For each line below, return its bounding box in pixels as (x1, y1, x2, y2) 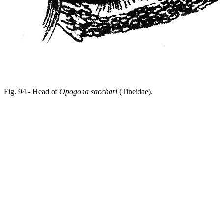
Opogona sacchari (59, 87, 117, 96)
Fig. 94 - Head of (4, 87, 59, 96)
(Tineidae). (117, 87, 153, 96)
